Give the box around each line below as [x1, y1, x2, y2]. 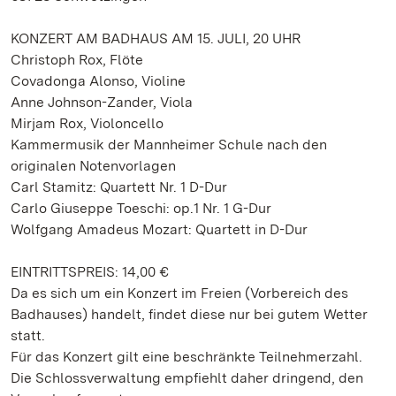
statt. [11, 327, 45, 344]
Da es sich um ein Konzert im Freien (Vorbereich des [11, 285, 348, 301]
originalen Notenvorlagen [11, 157, 176, 174]
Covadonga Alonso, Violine [11, 72, 186, 89]
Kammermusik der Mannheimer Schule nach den [11, 136, 327, 153]
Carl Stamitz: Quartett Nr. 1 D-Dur [11, 179, 227, 195]
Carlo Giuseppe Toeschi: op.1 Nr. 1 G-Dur [11, 200, 271, 217]
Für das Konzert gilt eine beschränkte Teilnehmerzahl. [11, 348, 362, 365]
